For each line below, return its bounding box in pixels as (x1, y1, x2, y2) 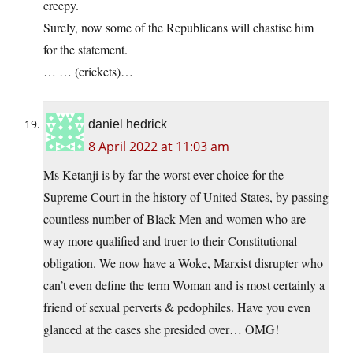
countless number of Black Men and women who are (43, 210, 306, 228)
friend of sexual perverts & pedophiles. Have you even (43, 299, 310, 316)
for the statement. (43, 41, 128, 58)
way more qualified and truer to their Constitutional (43, 232, 297, 250)
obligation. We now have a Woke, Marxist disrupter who (43, 255, 323, 272)
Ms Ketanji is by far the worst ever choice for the (43, 166, 284, 184)
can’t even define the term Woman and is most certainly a (43, 277, 325, 294)
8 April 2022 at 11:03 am (88, 138, 229, 156)
